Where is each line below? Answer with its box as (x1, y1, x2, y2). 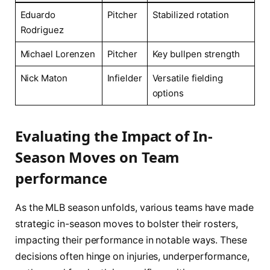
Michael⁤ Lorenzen (20, 48, 96, 60)
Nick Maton (20, 72, 67, 84)
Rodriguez (20, 24, 64, 36)
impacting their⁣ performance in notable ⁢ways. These (15, 234, 247, 246)
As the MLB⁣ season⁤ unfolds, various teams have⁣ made (15, 202, 254, 214)
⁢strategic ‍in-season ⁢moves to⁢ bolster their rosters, (15, 218, 238, 230)
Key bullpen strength (152, 48, 240, 60)
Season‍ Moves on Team (15, 147, 180, 168)
